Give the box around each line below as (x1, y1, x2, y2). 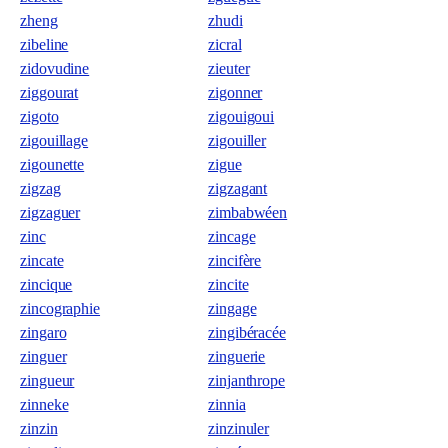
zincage (208, 228, 256, 245)
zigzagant (208, 180, 268, 197)
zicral (208, 36, 242, 53)
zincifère (208, 252, 262, 269)
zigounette (20, 156, 85, 173)
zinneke (20, 396, 69, 413)
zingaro (20, 324, 67, 341)
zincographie (20, 300, 101, 317)
